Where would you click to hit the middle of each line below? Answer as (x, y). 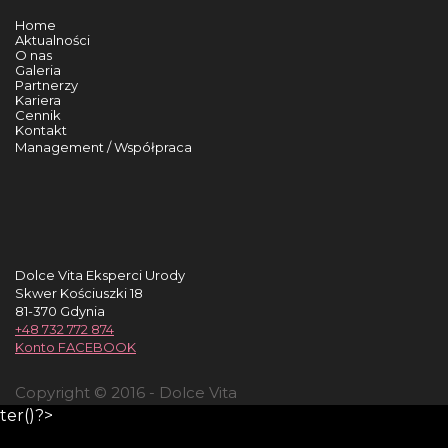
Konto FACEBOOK (75, 347)
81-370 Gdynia (60, 311)
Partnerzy (46, 85)
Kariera (38, 100)
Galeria (38, 70)
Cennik (38, 115)
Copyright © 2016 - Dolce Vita (126, 392)
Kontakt (41, 130)
